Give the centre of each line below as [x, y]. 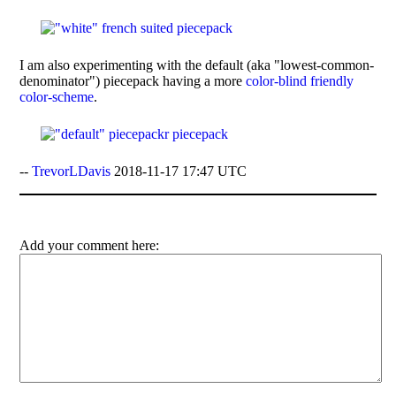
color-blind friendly [300, 80]
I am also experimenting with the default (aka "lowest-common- [197, 65]
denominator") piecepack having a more [133, 80]
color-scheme [57, 96]
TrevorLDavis [72, 171]
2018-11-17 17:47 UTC [179, 171]
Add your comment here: [90, 245]
